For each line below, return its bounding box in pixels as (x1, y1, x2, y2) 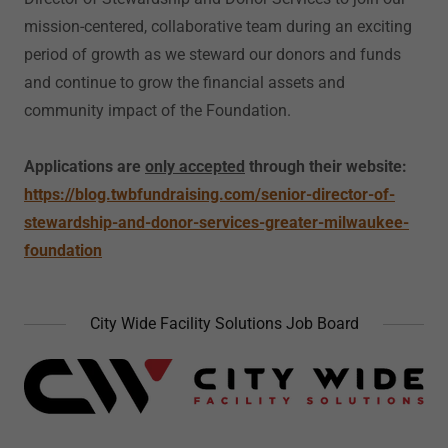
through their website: (245, 157, 415, 176)
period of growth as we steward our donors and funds (24, 45, 401, 64)
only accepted (145, 157, 245, 176)
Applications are (24, 157, 145, 176)
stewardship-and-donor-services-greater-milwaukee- (24, 213, 409, 232)
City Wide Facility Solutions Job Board (89, 314, 359, 333)
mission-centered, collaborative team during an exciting (24, 17, 412, 36)
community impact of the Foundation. (24, 101, 295, 120)
